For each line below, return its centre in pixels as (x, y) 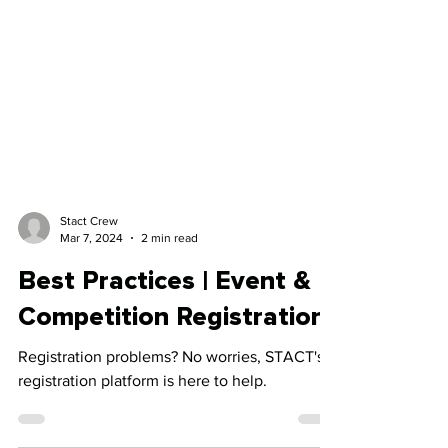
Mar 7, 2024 (91, 309)
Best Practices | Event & (164, 353)
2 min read (169, 309)
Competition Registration (172, 389)
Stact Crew (89, 293)
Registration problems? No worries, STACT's (171, 429)
